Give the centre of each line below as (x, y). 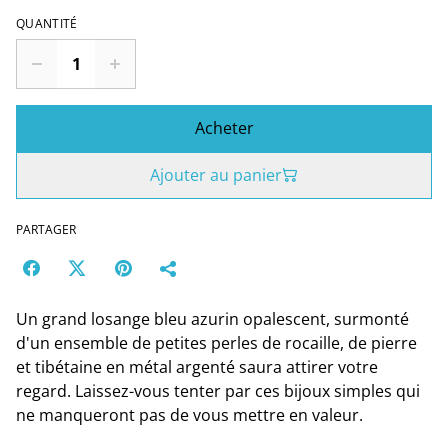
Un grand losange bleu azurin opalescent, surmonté (212, 318)
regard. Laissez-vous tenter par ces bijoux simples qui (218, 390)
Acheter (224, 127)
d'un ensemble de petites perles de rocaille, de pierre (216, 342)
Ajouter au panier (216, 174)
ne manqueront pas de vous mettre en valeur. (189, 414)
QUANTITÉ (47, 23)
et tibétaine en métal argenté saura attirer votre (197, 366)
